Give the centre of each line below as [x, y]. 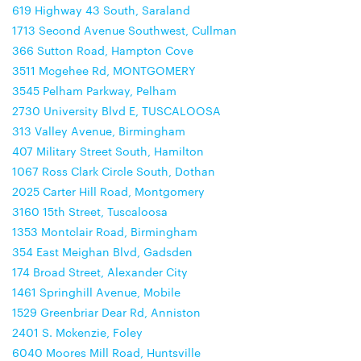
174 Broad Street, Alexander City [100, 272]
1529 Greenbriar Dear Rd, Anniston [106, 312]
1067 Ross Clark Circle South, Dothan [114, 171]
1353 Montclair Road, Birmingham [105, 231]
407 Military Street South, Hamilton [108, 151]
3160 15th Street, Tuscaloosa [90, 211]
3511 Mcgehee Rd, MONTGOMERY [104, 70]
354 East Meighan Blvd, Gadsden [102, 251]
